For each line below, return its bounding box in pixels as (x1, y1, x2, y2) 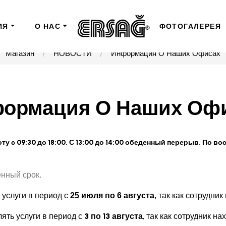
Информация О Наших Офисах (111, 49, 220, 59)
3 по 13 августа (82, 211, 143, 221)
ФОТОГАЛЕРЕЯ (159, 22, 221, 31)
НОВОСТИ (53, 49, 92, 59)
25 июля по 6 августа (70, 191, 154, 200)
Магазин (6, 49, 34, 59)
